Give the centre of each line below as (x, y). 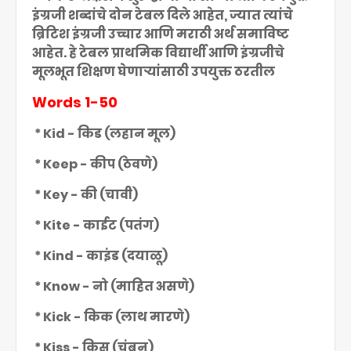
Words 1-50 (75, 102)
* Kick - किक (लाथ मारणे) (111, 317)
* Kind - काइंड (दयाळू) (100, 256)
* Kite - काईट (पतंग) (96, 225)
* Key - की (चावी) (85, 195)
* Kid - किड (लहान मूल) (104, 134)
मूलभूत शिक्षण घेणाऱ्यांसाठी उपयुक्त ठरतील (154, 72)
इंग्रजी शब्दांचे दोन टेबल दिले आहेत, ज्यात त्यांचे (163, 15)
